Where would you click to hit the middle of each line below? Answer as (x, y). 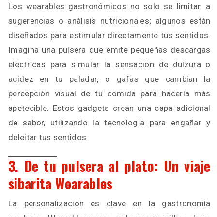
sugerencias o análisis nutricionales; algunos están (109, 21)
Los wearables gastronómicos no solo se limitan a (109, 6)
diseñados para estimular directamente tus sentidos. (109, 35)
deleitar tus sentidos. (48, 137)
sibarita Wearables (61, 183)
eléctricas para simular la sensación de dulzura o (109, 64)
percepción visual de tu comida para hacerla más (109, 93)
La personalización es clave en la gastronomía (109, 203)
